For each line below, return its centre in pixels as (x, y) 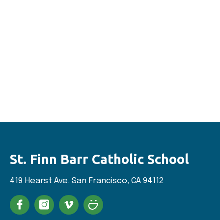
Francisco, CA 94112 (126, 181)
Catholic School (140, 159)
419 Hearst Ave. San (49, 181)
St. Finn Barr (51, 159)
